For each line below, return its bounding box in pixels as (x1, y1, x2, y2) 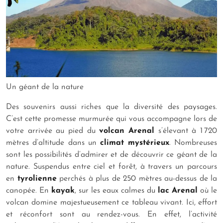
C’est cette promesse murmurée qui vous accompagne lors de (6, 114, 217, 123)
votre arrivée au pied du (6, 126, 100, 135)
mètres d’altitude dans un (6, 138, 101, 147)
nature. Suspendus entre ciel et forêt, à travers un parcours (6, 162, 217, 171)
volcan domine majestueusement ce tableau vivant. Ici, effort (6, 198, 217, 207)
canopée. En (6, 186, 51, 195)
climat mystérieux (100, 138, 169, 147)
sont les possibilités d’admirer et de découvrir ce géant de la (6, 150, 217, 159)
